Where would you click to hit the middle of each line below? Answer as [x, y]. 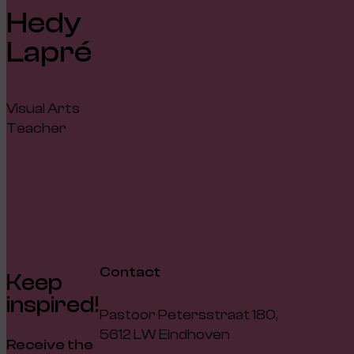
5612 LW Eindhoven [165, 335]
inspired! [53, 304]
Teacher [36, 128]
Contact [130, 273]
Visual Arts [43, 108]
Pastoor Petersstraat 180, [189, 315]
